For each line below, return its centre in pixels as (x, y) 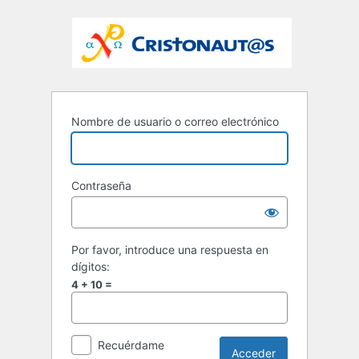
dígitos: (91, 267)
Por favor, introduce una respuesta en (170, 250)
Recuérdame (131, 345)
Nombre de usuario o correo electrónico (175, 122)
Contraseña (101, 186)
